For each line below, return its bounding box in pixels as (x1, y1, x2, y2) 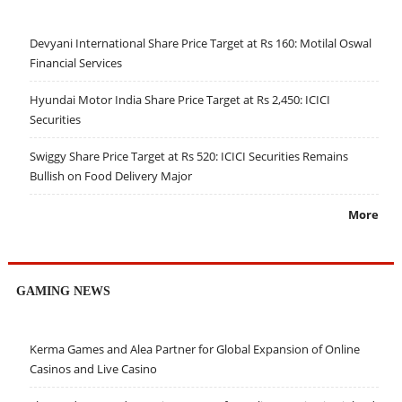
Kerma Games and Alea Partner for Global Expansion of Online (29, 340, 360, 357)
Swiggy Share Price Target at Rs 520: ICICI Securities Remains (29, 148, 348, 165)
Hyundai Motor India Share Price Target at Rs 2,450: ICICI (29, 92, 330, 109)
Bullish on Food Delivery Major (29, 168, 192, 185)
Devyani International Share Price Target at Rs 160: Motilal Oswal (29, 35, 371, 52)
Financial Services (29, 55, 122, 72)
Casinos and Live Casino (29, 360, 157, 377)
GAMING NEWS (15, 283, 110, 298)
